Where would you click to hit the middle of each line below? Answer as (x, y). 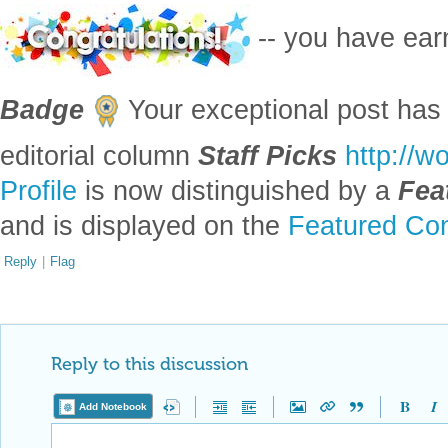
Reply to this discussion (149, 364)
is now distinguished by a (237, 191)
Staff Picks (267, 156)
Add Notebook (113, 406)
